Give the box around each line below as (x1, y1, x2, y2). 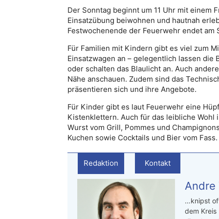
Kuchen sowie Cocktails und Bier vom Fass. (67, 133, 218, 142)
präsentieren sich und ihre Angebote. (67, 85, 197, 94)
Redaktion (84, 158, 118, 168)
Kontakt (145, 158, 171, 168)
